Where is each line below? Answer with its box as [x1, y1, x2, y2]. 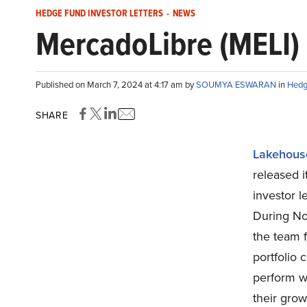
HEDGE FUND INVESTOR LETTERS [36, 6, 163, 21]
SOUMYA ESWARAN [196, 78, 278, 91]
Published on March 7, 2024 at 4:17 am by [36, 78, 196, 91]
